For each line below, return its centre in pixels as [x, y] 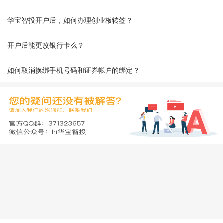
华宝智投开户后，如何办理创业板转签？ [70, 20]
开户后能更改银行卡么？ [46, 45]
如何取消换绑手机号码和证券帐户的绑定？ [74, 70]
